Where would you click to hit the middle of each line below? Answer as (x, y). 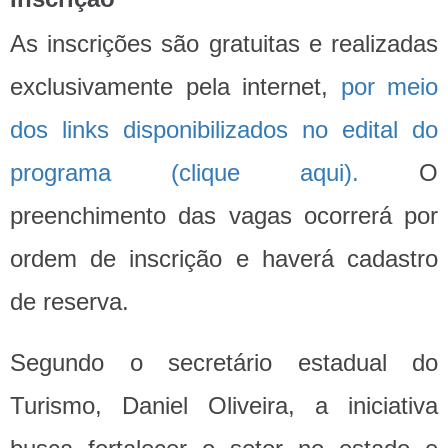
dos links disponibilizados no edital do (224, 130)
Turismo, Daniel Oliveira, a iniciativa (224, 406)
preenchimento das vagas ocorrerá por (224, 216)
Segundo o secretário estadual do (224, 363)
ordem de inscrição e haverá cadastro (224, 259)
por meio (389, 87)
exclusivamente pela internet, (175, 87)
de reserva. (69, 302)
